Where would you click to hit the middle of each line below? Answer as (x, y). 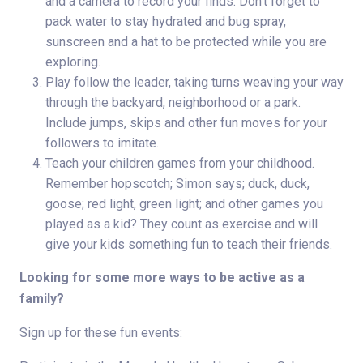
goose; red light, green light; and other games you (184, 204)
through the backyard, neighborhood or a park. (173, 103)
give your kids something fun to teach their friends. (189, 245)
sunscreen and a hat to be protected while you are (186, 42)
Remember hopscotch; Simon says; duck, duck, (177, 184)
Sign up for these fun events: (101, 333)
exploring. (73, 62)
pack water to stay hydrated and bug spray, (166, 22)
